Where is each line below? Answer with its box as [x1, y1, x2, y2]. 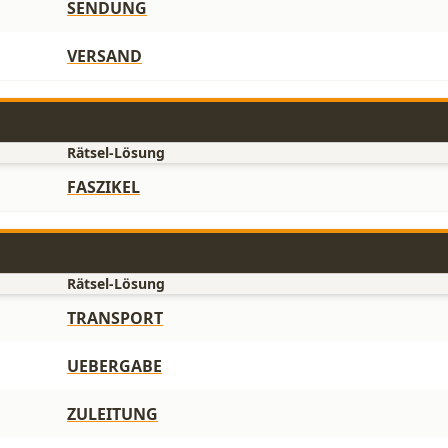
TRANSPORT [67, 307, 163, 329]
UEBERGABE [67, 355, 162, 377]
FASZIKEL [67, 176, 140, 198]
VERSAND [67, 45, 142, 67]
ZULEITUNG [67, 403, 158, 425]
